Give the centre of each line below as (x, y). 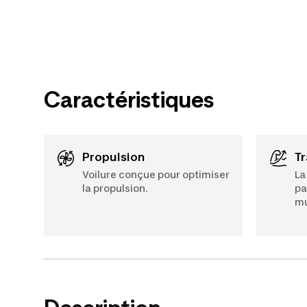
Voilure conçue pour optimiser (156, 174)
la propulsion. (115, 188)
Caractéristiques (129, 99)
